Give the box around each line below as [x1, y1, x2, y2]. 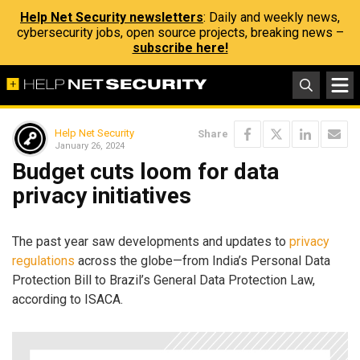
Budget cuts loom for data [12, 158, 279, 185]
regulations [12, 252, 75, 268]
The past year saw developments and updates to [12, 233, 289, 249]
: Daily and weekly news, [203, 10, 340, 25]
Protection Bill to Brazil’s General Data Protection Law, [12, 272, 315, 288]
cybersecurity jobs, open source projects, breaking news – [16, 25, 344, 40]
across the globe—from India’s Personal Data [75, 252, 330, 268]
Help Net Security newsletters [20, 10, 203, 25]
